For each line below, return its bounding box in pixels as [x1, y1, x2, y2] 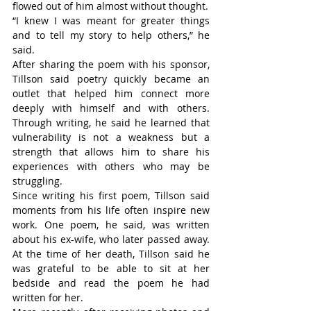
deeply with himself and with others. [12, 101, 210, 115]
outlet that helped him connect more [12, 87, 210, 101]
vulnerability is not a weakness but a [12, 131, 210, 144]
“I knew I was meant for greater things [12, 14, 210, 28]
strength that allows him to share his [12, 145, 210, 159]
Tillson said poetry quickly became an [12, 72, 210, 86]
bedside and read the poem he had [12, 276, 210, 290]
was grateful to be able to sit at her [12, 262, 210, 276]
